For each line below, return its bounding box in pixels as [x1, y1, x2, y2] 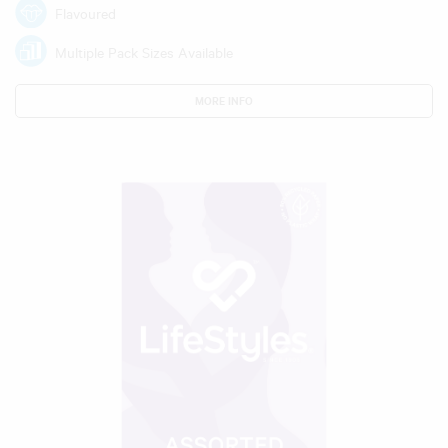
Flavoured [55, 5, 116, 24]
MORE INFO [195, 93, 253, 108]
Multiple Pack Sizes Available [55, 44, 233, 63]
